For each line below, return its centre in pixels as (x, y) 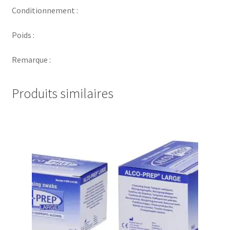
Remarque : (31, 59)
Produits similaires (62, 94)
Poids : (23, 35)
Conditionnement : (45, 11)
